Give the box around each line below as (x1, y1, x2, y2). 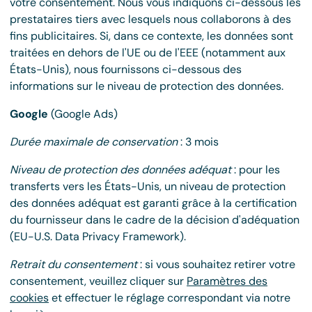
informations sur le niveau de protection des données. (10, 79, 283, 93)
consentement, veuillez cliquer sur (10, 274, 187, 288)
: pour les (231, 162, 280, 177)
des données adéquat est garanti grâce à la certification (10, 196, 297, 210)
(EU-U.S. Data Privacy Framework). (10, 229, 186, 244)
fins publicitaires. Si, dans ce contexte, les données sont (10, 29, 293, 43)
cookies (10, 290, 49, 305)
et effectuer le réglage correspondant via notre (49, 290, 290, 305)
